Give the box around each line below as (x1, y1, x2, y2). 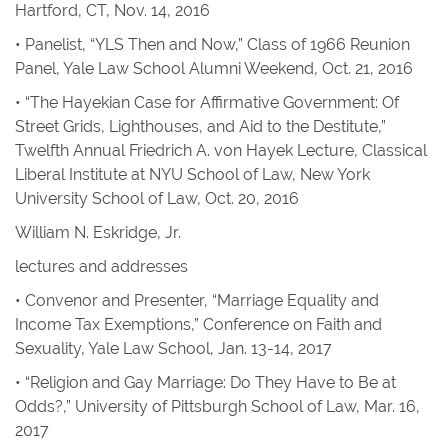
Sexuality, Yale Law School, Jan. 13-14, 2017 (15, 339, 332, 358)
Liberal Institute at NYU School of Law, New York (15, 165, 370, 184)
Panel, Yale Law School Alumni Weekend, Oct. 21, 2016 (15, 59, 413, 78)
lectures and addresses (15, 257, 188, 276)
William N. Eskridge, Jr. (15, 223, 181, 242)
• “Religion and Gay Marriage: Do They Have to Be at (15, 373, 396, 392)
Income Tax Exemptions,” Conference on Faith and (15, 315, 382, 334)
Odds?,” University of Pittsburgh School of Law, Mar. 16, (15, 397, 420, 416)
